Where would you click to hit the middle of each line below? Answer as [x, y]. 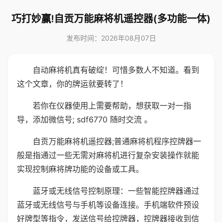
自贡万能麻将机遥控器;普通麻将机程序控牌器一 [117, 141]
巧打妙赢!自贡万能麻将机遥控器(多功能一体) [111, 19]
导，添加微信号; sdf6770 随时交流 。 [84, 119]
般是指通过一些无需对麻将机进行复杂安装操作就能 [108, 155]
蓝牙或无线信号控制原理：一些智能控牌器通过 [116, 191]
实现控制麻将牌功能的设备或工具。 [80, 169]
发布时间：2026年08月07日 [111, 38]
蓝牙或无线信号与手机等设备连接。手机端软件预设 [108, 205]
